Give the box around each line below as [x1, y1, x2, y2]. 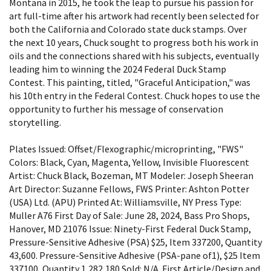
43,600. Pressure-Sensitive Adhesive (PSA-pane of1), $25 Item [9, 249, 260, 261]
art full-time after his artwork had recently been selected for [9, 9, 259, 22]
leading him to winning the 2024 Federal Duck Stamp [9, 62, 226, 75]
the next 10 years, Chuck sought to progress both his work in [9, 36, 258, 48]
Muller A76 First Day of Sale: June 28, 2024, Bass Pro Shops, [9, 209, 250, 221]
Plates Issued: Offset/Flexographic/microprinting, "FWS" [9, 142, 243, 155]
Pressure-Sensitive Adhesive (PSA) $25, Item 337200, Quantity [9, 235, 262, 248]
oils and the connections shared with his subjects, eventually [9, 49, 259, 62]
